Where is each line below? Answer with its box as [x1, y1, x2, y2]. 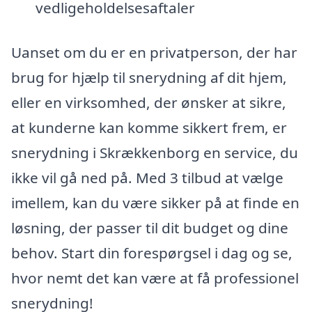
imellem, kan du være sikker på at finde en [11, 192, 299, 212]
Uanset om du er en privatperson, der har [11, 42, 297, 62]
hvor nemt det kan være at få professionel [11, 267, 299, 288]
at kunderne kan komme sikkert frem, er [11, 117, 287, 137]
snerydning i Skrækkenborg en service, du [11, 142, 298, 162]
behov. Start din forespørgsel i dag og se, [11, 242, 292, 263]
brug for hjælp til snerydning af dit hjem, [11, 67, 287, 87]
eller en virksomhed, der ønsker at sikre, [11, 92, 286, 112]
